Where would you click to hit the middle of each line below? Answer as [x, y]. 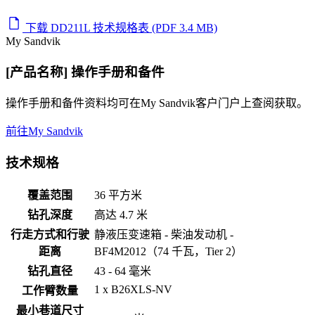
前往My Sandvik [44, 131]
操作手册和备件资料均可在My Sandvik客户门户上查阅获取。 [157, 103]
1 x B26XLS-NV [133, 290]
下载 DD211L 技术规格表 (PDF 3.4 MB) [121, 28]
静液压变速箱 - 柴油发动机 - [164, 235]
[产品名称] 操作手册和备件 [85, 72]
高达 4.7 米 [121, 215]
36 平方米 [118, 195]
